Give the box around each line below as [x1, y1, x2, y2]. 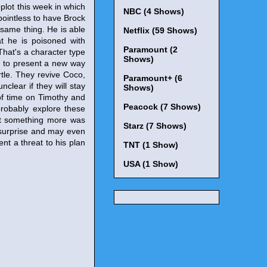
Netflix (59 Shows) [123, 26, 197, 36]
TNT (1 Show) [123, 140, 178, 150]
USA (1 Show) [123, 159, 178, 169]
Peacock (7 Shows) [123, 102, 201, 112]
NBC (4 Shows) [123, 7, 184, 17]
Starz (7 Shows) [123, 121, 187, 131]
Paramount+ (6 [123, 73, 182, 83]
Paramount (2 [123, 45, 178, 55]
